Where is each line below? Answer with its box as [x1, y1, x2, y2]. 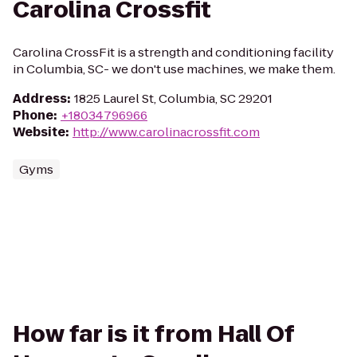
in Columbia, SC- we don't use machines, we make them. [13, 61, 335, 77]
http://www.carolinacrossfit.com [73, 124, 260, 140]
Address [13, 90, 67, 107]
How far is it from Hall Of [13, 319, 294, 350]
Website [13, 124, 65, 140]
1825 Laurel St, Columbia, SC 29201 [74, 90, 273, 107]
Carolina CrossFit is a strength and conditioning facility [13, 44, 334, 61]
